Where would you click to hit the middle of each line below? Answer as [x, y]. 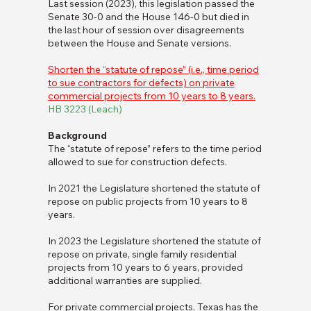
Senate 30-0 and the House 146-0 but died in [148, 17]
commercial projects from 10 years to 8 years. [151, 96]
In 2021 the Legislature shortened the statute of [154, 188]
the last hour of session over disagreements [146, 30]
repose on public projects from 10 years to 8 [148, 202]
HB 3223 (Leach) [85, 109]
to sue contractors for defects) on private [141, 83]
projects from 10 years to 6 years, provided [145, 268]
